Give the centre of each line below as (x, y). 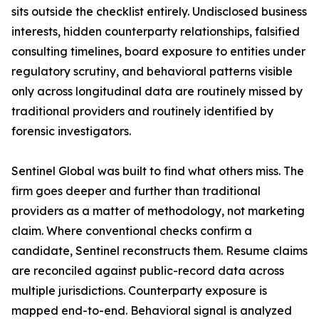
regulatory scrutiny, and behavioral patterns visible (152, 72)
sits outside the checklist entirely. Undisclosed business (159, 12)
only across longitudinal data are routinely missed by (157, 91)
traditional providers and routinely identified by (142, 111)
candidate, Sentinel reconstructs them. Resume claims (159, 251)
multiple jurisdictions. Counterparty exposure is (139, 291)
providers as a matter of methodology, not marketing (158, 211)
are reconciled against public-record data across (148, 271)
